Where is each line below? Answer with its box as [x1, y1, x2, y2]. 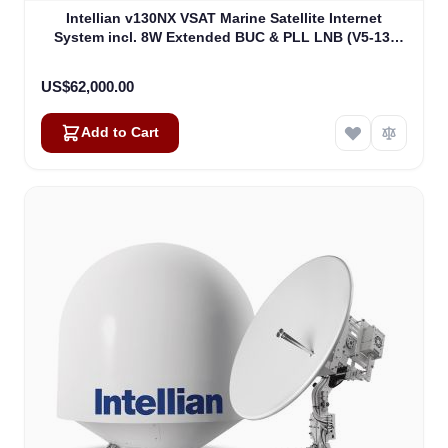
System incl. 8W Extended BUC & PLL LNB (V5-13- [53, 29, 395, 46]
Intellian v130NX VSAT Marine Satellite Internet [66, 10, 382, 27]
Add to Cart [81, 125, 159, 141]
